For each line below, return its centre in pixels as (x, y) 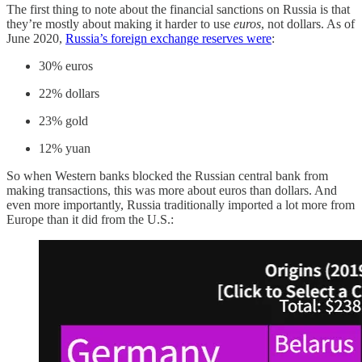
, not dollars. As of (308, 24)
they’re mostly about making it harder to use (120, 24)
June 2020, (36, 39)
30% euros (66, 66)
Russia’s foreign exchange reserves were (168, 39)
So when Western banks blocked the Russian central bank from (167, 176)
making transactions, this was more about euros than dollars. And (172, 191)
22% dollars (69, 94)
